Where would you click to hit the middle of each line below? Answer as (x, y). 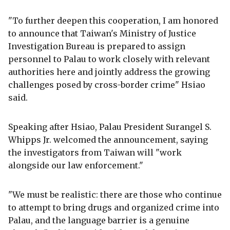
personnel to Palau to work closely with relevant (109, 59)
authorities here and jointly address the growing (109, 72)
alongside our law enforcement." (76, 165)
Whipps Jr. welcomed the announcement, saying (108, 139)
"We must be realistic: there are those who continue (115, 194)
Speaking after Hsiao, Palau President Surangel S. (110, 127)
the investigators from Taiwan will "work (95, 152)
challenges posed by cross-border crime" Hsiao (107, 84)
